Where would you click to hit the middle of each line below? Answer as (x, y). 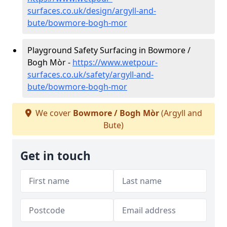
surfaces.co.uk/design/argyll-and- (92, 11)
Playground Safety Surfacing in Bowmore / (109, 50)
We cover (53, 113)
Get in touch (55, 156)
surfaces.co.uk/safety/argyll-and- (90, 74)
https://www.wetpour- (115, 62)
